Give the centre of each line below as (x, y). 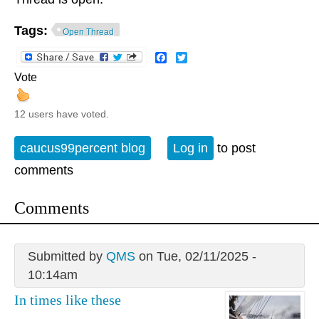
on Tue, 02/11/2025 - (195, 256)
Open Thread (88, 32)
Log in (190, 148)
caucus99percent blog (83, 148)
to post (235, 148)
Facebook (192, 56)
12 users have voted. (62, 114)
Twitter (204, 56)
